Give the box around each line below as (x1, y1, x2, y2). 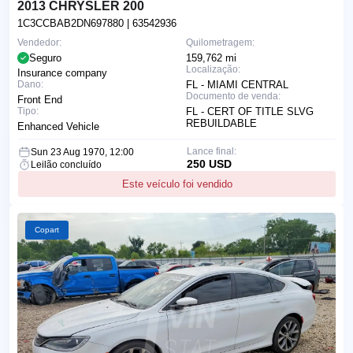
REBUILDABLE (186, 117, 257, 129)
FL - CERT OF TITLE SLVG (186, 105, 314, 117)
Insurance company (17, 66, 107, 79)
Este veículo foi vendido (121, 177, 232, 190)
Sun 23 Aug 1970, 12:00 (31, 146, 134, 158)
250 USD (186, 157, 232, 170)
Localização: (186, 63, 240, 75)
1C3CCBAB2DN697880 (17, 17, 127, 29)
